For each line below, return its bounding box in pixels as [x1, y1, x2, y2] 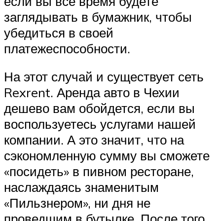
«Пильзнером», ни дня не [4, 195, 150, 211]
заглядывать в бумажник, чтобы [4, 8, 192, 25]
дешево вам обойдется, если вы [4, 100, 195, 116]
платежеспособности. [4, 40, 130, 56]
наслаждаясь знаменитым [4, 179, 159, 195]
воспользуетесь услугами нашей [4, 116, 196, 132]
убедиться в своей [4, 24, 113, 40]
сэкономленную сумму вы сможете [4, 147, 210, 164]
